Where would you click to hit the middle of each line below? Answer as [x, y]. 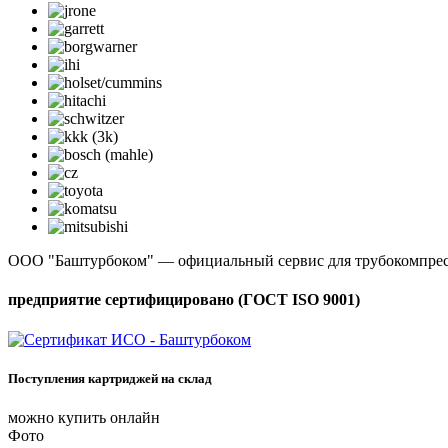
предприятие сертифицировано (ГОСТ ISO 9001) [184, 300]
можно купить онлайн [84, 418]
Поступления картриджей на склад [110, 378]
